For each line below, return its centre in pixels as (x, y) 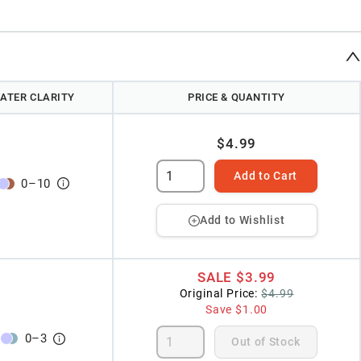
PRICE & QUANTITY (237, 98)
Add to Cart (266, 176)
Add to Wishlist (242, 220)
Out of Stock (266, 342)
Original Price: (219, 294)
